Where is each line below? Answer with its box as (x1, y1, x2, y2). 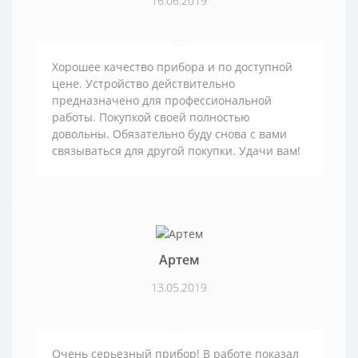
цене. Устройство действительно (52, 76, 235, 92)
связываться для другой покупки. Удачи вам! (52, 143, 300, 159)
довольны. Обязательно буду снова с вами (52, 126, 287, 142)
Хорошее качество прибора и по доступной (52, 59, 292, 75)
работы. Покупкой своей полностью (52, 109, 250, 125)
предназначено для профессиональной (52, 93, 272, 109)
